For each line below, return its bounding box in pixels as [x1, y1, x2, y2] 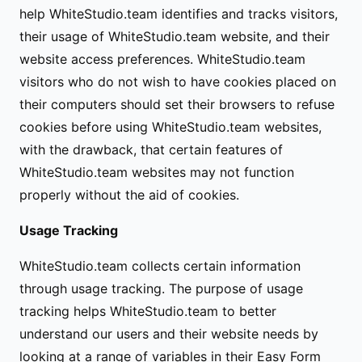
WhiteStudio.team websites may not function [19, 164, 294, 180]
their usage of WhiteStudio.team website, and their [19, 28, 330, 44]
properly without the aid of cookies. [19, 187, 239, 203]
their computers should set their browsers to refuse [19, 96, 335, 112]
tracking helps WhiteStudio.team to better [19, 303, 276, 319]
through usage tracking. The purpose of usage [19, 280, 303, 297]
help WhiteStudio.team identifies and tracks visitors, [19, 6, 338, 22]
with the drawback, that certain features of [19, 141, 283, 158]
